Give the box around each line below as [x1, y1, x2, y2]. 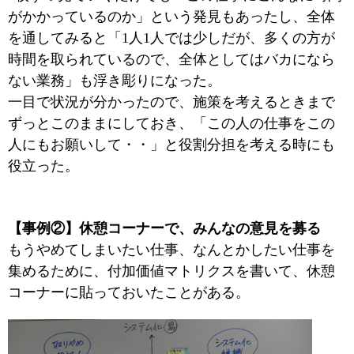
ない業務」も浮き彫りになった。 [8, 72, 221, 88]
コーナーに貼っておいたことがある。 [8, 284, 250, 300]
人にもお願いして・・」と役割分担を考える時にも [8, 136, 335, 153]
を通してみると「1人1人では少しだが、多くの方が [8, 29, 335, 46]
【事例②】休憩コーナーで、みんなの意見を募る [8, 220, 321, 236]
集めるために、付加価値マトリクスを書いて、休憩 [8, 262, 335, 279]
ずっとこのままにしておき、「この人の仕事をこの [8, 115, 335, 131]
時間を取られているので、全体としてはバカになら [8, 51, 335, 67]
